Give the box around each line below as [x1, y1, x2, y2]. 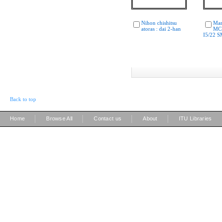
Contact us [94, 115, 122, 121]
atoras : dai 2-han [141, 26, 181, 32]
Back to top [10, 96, 36, 102]
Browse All [46, 115, 73, 121]
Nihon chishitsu [141, 20, 177, 26]
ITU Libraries [178, 115, 212, 121]
